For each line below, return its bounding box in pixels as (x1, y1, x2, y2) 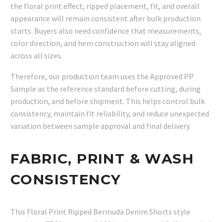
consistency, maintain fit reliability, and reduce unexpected (10, 109, 209, 119)
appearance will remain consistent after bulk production (10, 13, 201, 23)
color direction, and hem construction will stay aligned (10, 38, 195, 48)
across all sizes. (10, 50, 62, 60)
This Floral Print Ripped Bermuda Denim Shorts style (10, 206, 190, 217)
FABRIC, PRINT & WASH (10, 150, 194, 167)
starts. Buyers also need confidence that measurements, (10, 25, 201, 36)
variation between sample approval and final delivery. (10, 121, 191, 131)
